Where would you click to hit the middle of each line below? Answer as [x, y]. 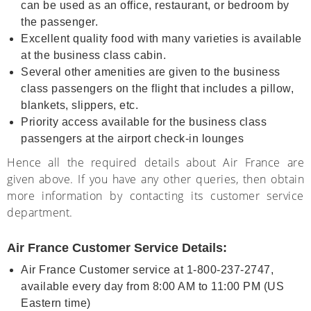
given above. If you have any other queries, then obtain [155, 179]
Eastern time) [56, 303]
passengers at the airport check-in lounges [132, 138]
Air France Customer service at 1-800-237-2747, [147, 270]
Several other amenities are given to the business [151, 72]
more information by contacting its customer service [155, 196]
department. [40, 212]
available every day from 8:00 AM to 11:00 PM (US [152, 286]
